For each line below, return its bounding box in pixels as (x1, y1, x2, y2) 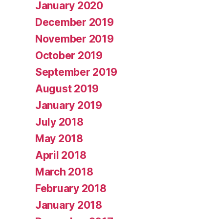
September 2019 (35, 66, 118, 79)
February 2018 (35, 182, 107, 195)
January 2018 (35, 199, 102, 212)
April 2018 (35, 149, 87, 162)
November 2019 (35, 33, 114, 45)
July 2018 (35, 116, 84, 129)
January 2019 (35, 99, 102, 112)
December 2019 (35, 16, 114, 29)
